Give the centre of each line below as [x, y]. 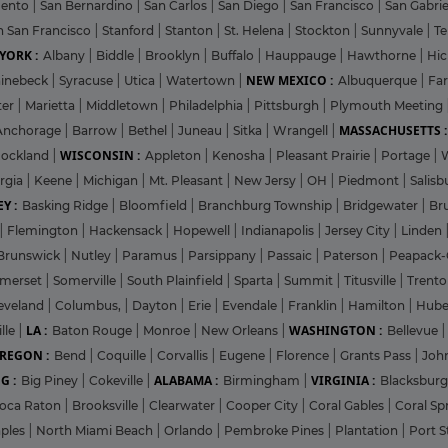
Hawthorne [383, 55]
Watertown [202, 80]
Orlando [190, 430]
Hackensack [127, 230]
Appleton [174, 155]
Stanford [129, 30]
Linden [423, 230]
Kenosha [240, 155]
